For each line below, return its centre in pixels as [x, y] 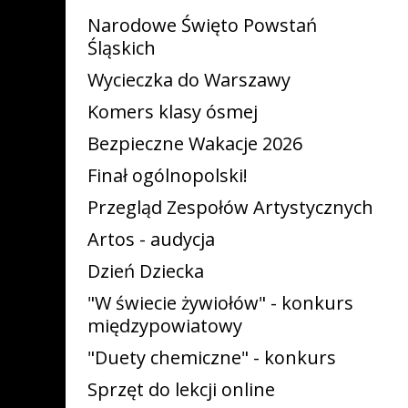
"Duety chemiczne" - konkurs [212, 357]
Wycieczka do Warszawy [189, 80]
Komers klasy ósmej [173, 112]
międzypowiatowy [165, 326]
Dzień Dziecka [146, 271]
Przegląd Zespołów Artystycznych [230, 207]
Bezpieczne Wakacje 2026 [195, 143]
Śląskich [122, 48]
